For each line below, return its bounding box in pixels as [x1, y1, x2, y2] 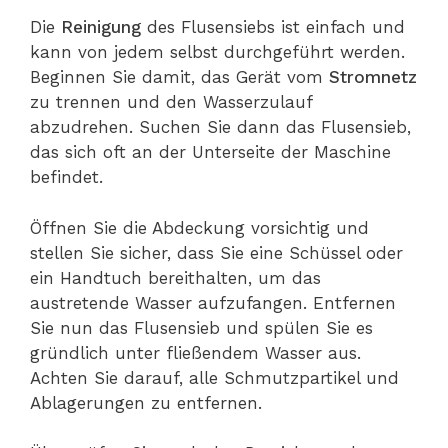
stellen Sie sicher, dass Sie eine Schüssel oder [30, 242, 403, 263]
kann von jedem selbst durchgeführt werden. [30, 42, 405, 63]
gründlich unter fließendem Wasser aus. [30, 342, 361, 363]
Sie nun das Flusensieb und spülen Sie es [30, 317, 373, 338]
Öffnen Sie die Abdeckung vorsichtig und [30, 217, 369, 238]
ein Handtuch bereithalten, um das [30, 267, 321, 288]
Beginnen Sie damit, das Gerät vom [30, 67, 329, 88]
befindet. [30, 167, 103, 188]
